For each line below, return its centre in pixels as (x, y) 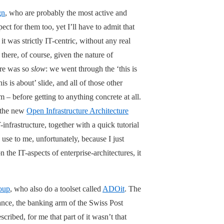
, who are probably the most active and (66, 12)
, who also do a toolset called (56, 188)
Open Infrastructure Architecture (77, 110)
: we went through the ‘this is (91, 68)
